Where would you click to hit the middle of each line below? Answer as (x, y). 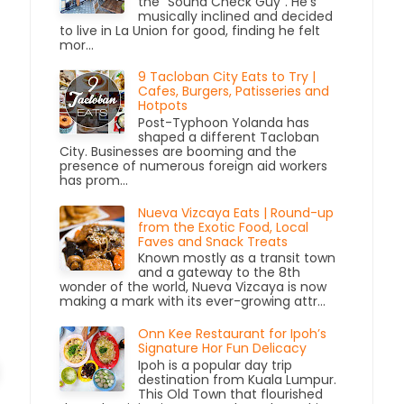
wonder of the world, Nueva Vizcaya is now (193, 287)
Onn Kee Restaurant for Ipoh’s (233, 334)
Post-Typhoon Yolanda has (224, 123)
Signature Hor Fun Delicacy (223, 349)
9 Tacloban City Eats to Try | (227, 77)
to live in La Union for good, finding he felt (190, 30)
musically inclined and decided (236, 16)
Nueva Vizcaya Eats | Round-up (236, 212)
